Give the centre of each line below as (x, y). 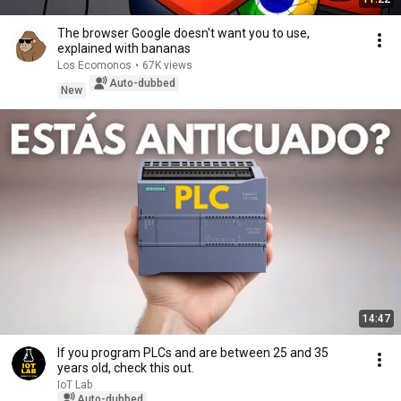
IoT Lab (75, 385)
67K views (167, 65)
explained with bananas (124, 48)
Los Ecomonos (94, 65)
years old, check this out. (126, 368)
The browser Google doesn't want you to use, (183, 33)
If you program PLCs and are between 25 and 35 (193, 353)
